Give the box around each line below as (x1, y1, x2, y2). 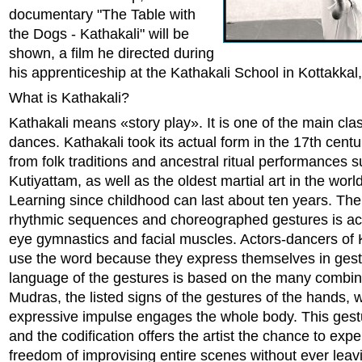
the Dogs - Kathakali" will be (9, 26, 189, 42)
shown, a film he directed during (9, 45, 214, 61)
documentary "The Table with (9, 6, 196, 23)
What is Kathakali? (9, 90, 129, 106)
